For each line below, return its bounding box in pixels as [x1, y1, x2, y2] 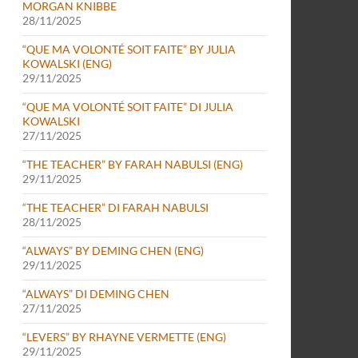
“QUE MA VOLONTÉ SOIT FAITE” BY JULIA [22, 42, 236, 56]
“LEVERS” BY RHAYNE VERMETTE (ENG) [22, 330, 226, 344]
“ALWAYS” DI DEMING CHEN [22, 287, 169, 300]
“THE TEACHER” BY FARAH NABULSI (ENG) [22, 157, 243, 171]
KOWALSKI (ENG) [22, 57, 112, 70]
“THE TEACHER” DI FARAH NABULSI [22, 201, 209, 214]
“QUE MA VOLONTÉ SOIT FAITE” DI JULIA [22, 100, 233, 113]
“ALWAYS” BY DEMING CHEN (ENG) [22, 244, 204, 257]
